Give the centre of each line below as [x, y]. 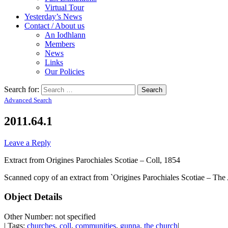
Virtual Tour [64, 7]
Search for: [22, 89]
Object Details [33, 197]
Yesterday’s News [53, 16]
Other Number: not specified [50, 217]
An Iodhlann [65, 35]
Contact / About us [54, 25]
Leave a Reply [27, 142]
